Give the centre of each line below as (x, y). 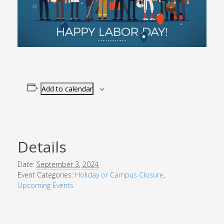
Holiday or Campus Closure (119, 175)
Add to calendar (67, 89)
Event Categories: (45, 175)
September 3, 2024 (67, 164)
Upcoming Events (45, 185)
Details (42, 147)
